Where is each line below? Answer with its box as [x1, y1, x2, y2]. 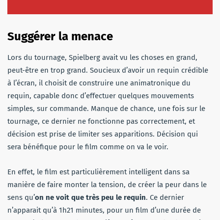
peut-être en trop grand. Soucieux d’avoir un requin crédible [7, 66, 208, 75]
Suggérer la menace [7, 29, 113, 44]
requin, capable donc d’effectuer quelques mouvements [7, 91, 194, 101]
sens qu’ [7, 193, 35, 202]
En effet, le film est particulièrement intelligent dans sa [7, 167, 190, 177]
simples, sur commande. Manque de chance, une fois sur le [7, 104, 205, 113]
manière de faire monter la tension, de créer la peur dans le [7, 180, 207, 190]
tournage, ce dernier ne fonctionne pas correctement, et [7, 117, 195, 126]
